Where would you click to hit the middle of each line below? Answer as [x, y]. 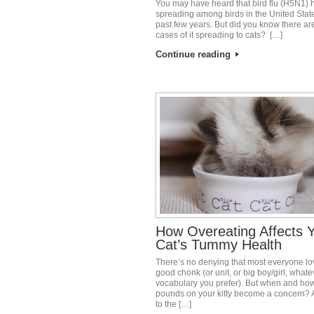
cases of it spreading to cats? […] [219, 35]
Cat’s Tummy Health [219, 245]
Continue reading [195, 55]
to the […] [174, 305]
